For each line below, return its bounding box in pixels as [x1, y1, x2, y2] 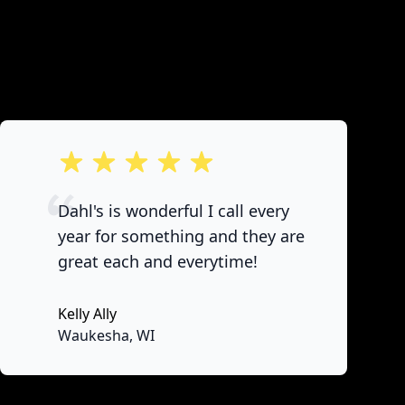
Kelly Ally [58, 304, 117, 324]
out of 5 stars [57, 149, 148, 169]
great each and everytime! [58, 250, 258, 272]
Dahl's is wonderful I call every [58, 200, 289, 221]
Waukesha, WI [58, 325, 155, 345]
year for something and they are [58, 225, 305, 247]
